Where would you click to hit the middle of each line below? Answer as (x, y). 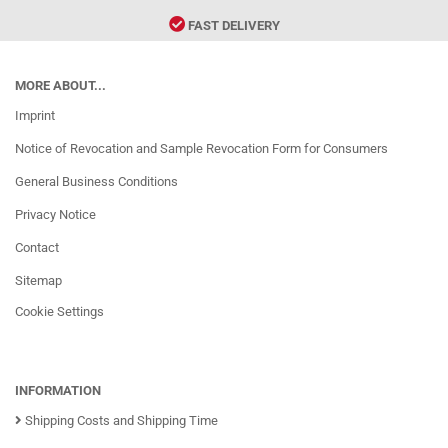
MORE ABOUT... (60, 85)
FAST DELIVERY (232, 25)
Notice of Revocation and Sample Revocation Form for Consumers (201, 148)
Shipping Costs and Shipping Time (120, 420)
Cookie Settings (59, 311)
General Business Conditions (96, 181)
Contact (37, 247)
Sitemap (38, 280)
